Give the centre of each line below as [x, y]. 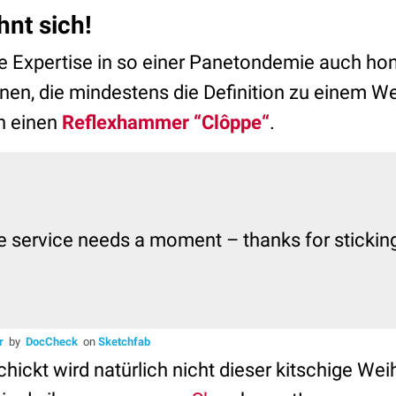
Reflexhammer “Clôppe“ [166, 122]
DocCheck [52, 342]
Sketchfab [124, 342]
